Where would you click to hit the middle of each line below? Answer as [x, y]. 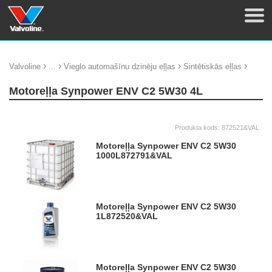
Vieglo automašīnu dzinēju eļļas [120, 66]
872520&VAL [132, 216]
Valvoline [25, 66]
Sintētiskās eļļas [212, 66]
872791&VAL [147, 155]
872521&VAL [240, 127]
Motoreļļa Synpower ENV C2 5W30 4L [110, 91]
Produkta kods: [198, 127]
